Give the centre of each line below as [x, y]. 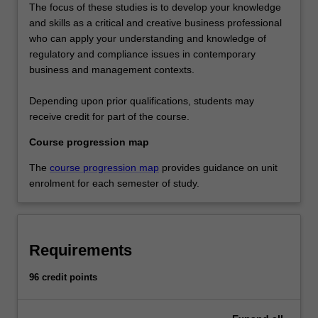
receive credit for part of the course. [109, 117]
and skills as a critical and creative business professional [155, 23]
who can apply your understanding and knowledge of [148, 39]
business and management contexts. [112, 70]
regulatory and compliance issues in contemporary [142, 54]
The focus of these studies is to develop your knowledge [155, 7]
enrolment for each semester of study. [114, 183]
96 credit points [63, 278]
